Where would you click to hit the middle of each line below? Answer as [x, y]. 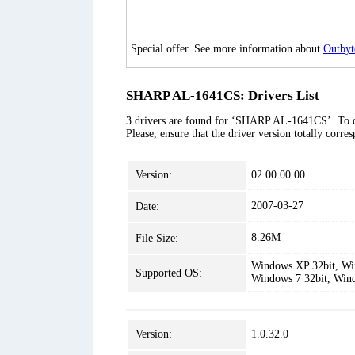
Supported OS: [169, 273]
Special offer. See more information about [227, 49]
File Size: [157, 238]
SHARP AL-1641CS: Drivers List [223, 95]
